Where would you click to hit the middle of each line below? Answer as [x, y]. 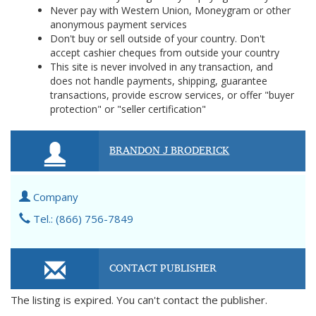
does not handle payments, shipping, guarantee [159, 81]
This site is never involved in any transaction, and [162, 67]
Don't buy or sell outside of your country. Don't [158, 38]
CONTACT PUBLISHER [163, 267]
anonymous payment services [119, 24]
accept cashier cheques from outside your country [165, 53]
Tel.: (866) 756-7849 [82, 219]
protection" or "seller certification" [128, 109]
